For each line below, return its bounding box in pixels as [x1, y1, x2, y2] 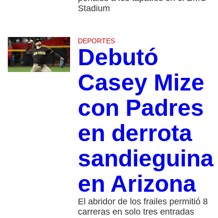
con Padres [77, 95, 204, 121]
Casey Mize [77, 70, 204, 95]
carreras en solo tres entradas [77, 207, 197, 217]
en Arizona [77, 171, 202, 197]
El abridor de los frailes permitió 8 [77, 197, 208, 206]
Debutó [77, 44, 158, 70]
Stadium [77, 3, 110, 13]
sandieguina [77, 145, 214, 171]
